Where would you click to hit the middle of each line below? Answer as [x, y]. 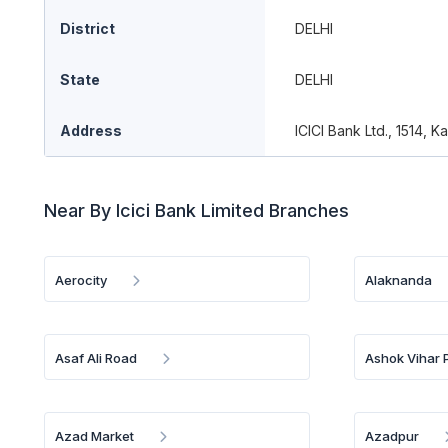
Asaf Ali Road [96, 358]
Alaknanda [399, 280]
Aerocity [81, 280]
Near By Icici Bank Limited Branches [196, 210]
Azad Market [94, 436]
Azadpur [392, 436]
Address [91, 130]
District [87, 28]
